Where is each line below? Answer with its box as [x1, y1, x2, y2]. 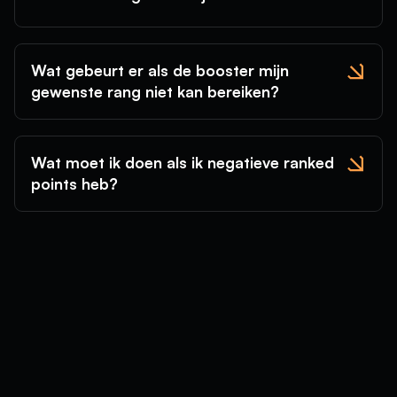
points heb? [31, 175, 118, 193]
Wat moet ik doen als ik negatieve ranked [31, 153, 334, 172]
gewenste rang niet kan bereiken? [31, 82, 279, 101]
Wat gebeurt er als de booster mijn [31, 61, 289, 80]
